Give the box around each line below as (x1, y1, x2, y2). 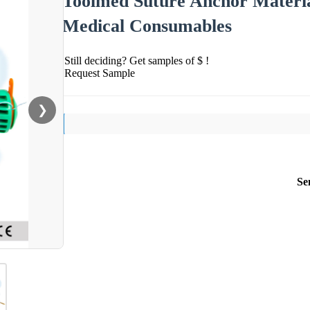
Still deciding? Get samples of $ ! (64, 54, 209, 66)
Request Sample (64, 66, 135, 79)
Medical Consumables (62, 15, 232, 36)
